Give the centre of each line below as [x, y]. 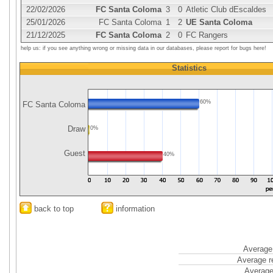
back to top [53, 209]
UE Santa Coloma [219, 22]
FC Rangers [207, 35]
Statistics [189, 68]
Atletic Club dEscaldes [226, 9]
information [134, 209]
